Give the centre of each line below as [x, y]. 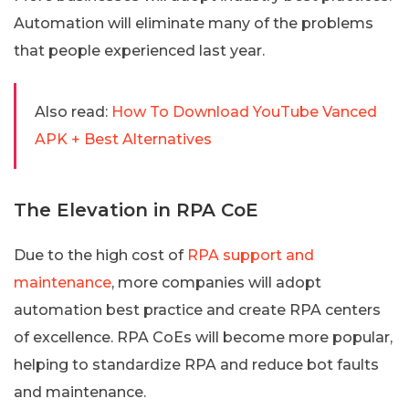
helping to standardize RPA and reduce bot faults [196, 364]
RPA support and [249, 255]
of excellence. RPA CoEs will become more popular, [203, 337]
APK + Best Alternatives [123, 139]
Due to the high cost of [99, 255]
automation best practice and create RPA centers [197, 309]
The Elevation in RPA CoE [136, 210]
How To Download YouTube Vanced [244, 111]
